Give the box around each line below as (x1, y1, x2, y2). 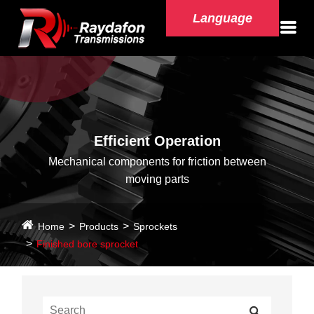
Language (193, 11, 252, 25)
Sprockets (133, 221, 178, 232)
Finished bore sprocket (36, 238, 139, 250)
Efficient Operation (93, 133, 221, 149)
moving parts (125, 173, 189, 186)
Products (79, 221, 119, 232)
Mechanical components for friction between (48, 156, 266, 168)
